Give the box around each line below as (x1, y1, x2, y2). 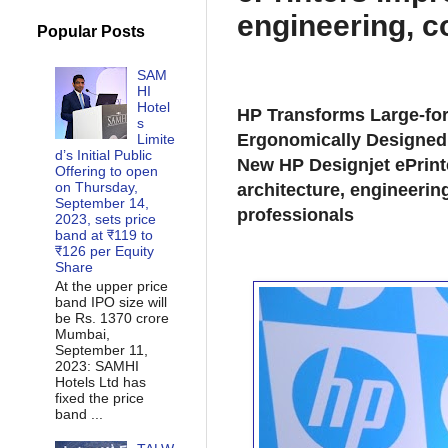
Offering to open (54, 162, 158, 179)
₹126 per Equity (54, 242, 154, 259)
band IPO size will (54, 293, 167, 310)
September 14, (54, 194, 149, 211)
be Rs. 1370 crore (54, 309, 177, 326)
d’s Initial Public (54, 146, 152, 163)
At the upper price (54, 277, 168, 294)
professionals (237, 205, 354, 226)
